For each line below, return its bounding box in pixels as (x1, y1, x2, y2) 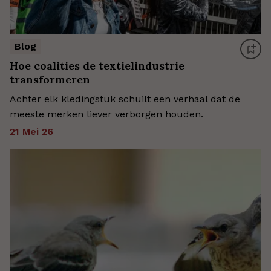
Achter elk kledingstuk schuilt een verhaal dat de (10, 93, 240, 105)
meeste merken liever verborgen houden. (10, 108, 203, 120)
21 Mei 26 (10, 126, 53, 138)
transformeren (10, 73, 90, 87)
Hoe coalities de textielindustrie (10, 59, 184, 73)
